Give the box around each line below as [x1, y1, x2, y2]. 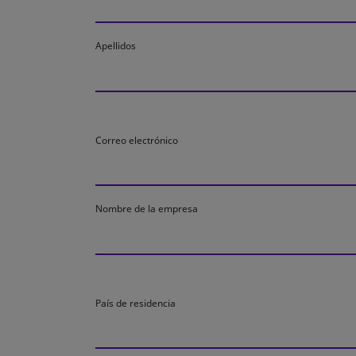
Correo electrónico [95, 133, 178, 147]
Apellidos [95, 39, 136, 53]
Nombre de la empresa [95, 202, 198, 216]
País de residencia [95, 296, 176, 310]
